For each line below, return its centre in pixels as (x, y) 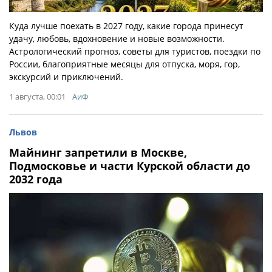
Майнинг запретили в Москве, (98, 153)
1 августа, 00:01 (37, 97)
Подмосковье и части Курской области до (130, 166)
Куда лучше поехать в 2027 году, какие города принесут (126, 26)
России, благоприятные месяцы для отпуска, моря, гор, (124, 64)
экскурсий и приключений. (66, 77)
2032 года (36, 179)
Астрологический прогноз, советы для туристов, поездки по (135, 52)
